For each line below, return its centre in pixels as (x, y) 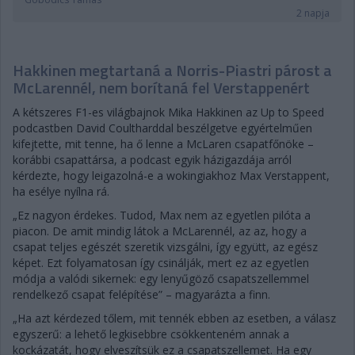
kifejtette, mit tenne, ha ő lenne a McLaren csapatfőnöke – (163, 143)
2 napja (313, 13)
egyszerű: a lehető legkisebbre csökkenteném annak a (151, 334)
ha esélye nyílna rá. (61, 191)
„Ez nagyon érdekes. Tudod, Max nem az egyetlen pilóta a (162, 215)
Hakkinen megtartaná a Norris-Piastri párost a (172, 70)
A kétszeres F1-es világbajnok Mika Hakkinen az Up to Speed (168, 112)
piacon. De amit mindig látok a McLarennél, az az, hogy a (160, 231)
